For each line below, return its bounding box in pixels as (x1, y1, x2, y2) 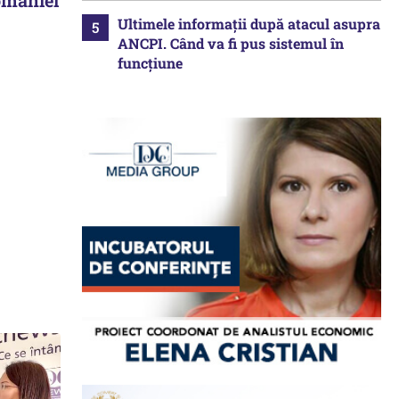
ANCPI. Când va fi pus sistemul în (118, 34, 344, 53)
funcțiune (118, 53, 183, 72)
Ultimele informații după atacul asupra (118, 14, 380, 33)
